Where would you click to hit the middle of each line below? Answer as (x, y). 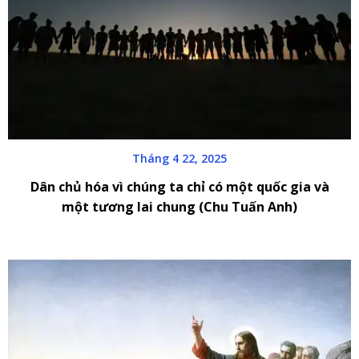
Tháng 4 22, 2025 (179, 159)
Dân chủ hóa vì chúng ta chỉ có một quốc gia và (179, 187)
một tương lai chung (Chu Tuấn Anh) (179, 207)
